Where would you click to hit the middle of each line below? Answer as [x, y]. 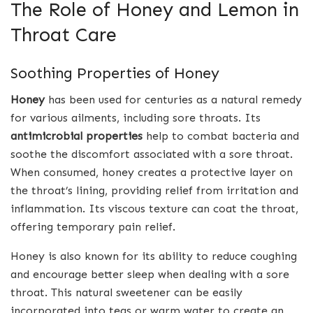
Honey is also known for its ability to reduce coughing [154, 256]
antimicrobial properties [77, 136]
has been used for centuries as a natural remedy [173, 100]
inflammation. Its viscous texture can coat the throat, [154, 209]
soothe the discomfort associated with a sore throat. [152, 154]
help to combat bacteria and [221, 136]
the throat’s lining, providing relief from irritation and [154, 191]
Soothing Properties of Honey [115, 73]
